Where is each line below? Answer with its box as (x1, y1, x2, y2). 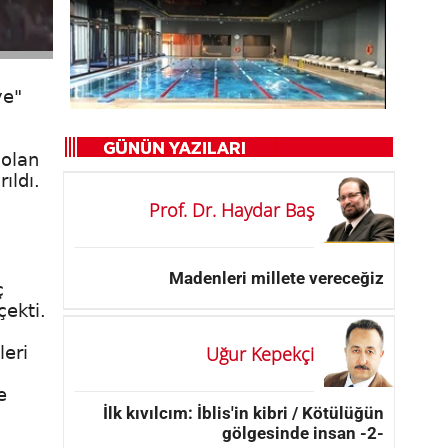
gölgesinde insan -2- (222, 423, 384, 443)
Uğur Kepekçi (206, 341, 314, 366)
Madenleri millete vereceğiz (169, 267, 384, 288)
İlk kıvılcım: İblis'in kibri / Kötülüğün (103, 402, 384, 423)
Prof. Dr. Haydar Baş (149, 197, 314, 222)
